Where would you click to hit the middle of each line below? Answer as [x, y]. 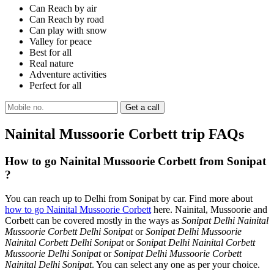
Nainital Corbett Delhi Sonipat [64, 242]
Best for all [50, 53]
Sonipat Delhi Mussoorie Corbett [178, 253]
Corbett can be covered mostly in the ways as [93, 220]
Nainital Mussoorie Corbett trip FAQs [124, 134]
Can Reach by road [67, 20]
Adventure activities [68, 75]
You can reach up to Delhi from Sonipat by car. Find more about [129, 198]
